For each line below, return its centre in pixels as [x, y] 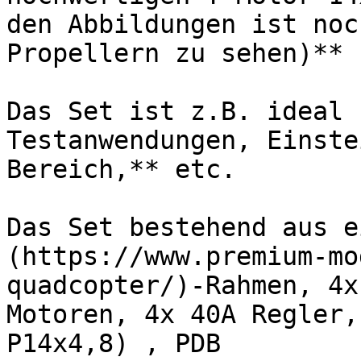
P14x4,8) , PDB [114, 343]
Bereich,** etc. [121, 169]
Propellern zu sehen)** [175, 53]
